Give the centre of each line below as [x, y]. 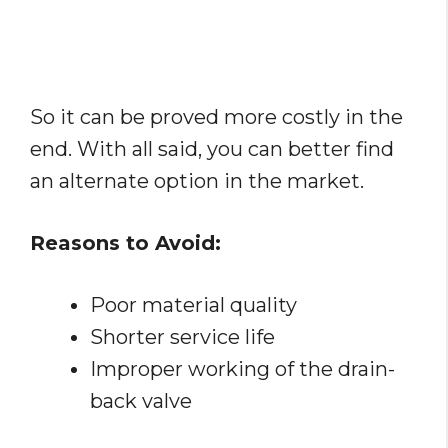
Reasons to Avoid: [125, 243]
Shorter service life [182, 337]
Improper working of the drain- [242, 369]
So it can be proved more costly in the [216, 117]
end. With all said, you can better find [212, 149]
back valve [141, 401]
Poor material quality [193, 305]
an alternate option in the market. [197, 181]
